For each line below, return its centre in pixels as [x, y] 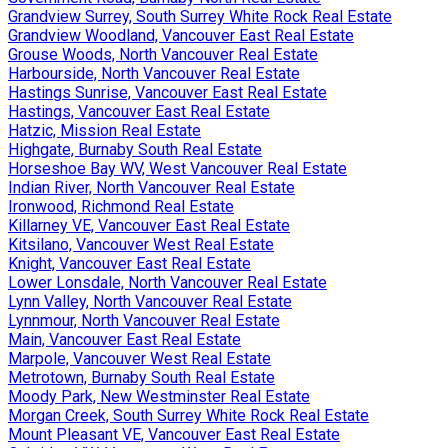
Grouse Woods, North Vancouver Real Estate [163, 55]
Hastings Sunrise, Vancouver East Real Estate [167, 93]
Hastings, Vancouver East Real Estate [139, 112]
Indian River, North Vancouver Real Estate [151, 188]
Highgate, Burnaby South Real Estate [135, 150]
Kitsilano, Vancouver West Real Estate [141, 245]
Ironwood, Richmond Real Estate [121, 207]
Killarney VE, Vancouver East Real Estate [149, 226]
